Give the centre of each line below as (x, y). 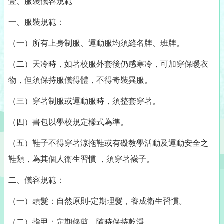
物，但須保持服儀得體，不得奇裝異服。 (80, 80)
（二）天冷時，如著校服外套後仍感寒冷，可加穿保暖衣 (108, 64)
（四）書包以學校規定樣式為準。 (68, 122)
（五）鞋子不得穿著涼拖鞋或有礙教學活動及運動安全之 (108, 143)
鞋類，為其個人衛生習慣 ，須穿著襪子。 (81, 159)
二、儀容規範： (36, 180)
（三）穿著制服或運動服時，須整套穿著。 (84, 101)
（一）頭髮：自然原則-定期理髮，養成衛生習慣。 (98, 201)
